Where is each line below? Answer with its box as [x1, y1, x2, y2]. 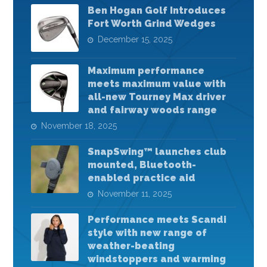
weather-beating [88, 240, 175, 252]
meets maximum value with [88, 78, 226, 90]
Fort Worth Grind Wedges [88, 18, 216, 30]
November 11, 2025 [98, 189, 172, 199]
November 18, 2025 [41, 121, 117, 131]
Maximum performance [88, 65, 205, 77]
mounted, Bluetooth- [88, 159, 197, 171]
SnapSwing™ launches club [88, 146, 227, 158]
